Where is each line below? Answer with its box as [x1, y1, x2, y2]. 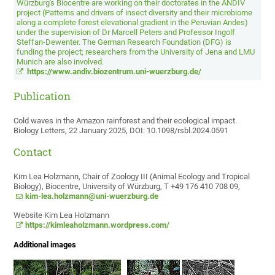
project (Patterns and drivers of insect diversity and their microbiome [17, 8, 253, 18]
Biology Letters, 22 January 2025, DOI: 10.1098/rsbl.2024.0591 [14, 126, 229, 136]
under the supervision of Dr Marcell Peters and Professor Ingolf [17, 28, 236, 37]
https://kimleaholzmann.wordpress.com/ [25, 220, 170, 230]
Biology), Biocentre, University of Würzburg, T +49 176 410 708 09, [14, 182, 241, 192]
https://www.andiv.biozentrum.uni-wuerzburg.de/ [27, 67, 202, 77]
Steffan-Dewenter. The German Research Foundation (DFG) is [17, 37, 232, 47]
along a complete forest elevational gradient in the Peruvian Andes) [17, 18, 249, 28]
